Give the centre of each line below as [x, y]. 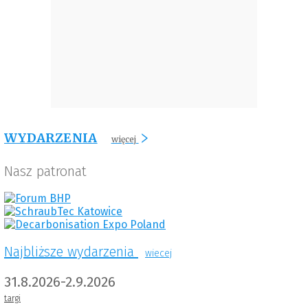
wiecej [158, 253]
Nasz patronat [45, 171]
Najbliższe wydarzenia [69, 251]
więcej [123, 139]
